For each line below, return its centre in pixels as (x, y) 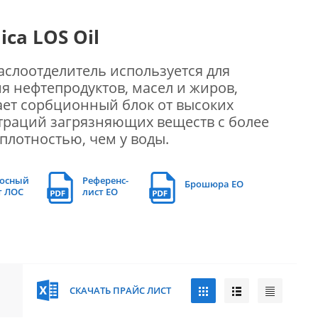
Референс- (106, 180)
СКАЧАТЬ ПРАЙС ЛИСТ (120, 290)
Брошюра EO (214, 184)
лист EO (100, 192)
